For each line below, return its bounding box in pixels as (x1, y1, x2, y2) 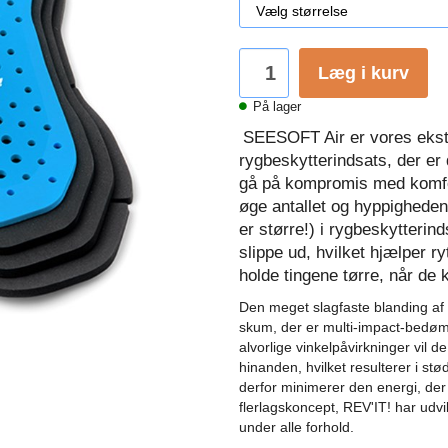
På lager (249, 99, 301, 114)
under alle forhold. (239, 419, 354, 435)
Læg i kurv (318, 63, 409, 83)
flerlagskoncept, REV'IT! (239, 399, 395, 415)
